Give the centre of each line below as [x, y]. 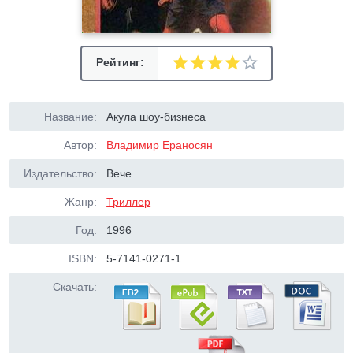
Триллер [129, 202]
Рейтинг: [120, 62]
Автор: [80, 145]
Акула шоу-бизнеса [156, 117]
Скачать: [75, 287]
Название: [71, 117]
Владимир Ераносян [160, 145]
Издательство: [60, 173]
